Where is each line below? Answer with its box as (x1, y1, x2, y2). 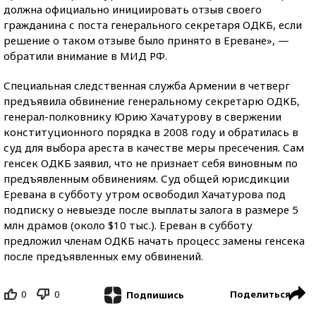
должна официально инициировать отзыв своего (4, 2, 262, 16)
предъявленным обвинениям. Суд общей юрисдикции (4, 171, 289, 186)
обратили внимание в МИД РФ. (4, 49, 167, 63)
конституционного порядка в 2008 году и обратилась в (4, 125, 298, 139)
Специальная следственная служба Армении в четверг (4, 78, 290, 92)
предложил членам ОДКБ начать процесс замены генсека (4, 233, 305, 248)
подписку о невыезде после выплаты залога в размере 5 (4, 202, 298, 217)
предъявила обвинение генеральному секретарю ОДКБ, (4, 94, 300, 108)
